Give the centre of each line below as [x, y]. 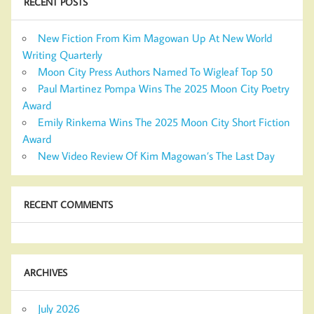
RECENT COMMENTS [68, 205]
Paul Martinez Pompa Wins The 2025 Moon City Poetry [164, 88]
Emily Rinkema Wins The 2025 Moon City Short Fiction [164, 122]
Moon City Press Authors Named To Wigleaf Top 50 [155, 71]
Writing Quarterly [62, 54]
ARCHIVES [45, 273]
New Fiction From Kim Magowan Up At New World [155, 37]
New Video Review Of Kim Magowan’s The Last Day [156, 155]
